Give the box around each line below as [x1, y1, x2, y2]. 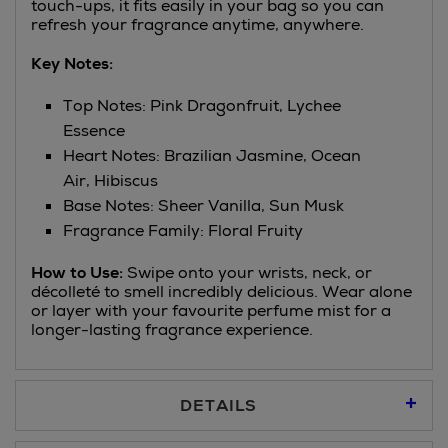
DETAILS [180, 395, 257, 416]
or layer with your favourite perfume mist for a [31, 300, 391, 321]
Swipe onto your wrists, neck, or [127, 262, 372, 283]
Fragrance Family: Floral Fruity [63, 220, 303, 241]
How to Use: [31, 262, 127, 283]
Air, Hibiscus [63, 170, 158, 191]
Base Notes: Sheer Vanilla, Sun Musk [63, 195, 344, 216]
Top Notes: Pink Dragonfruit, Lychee [63, 95, 341, 116]
